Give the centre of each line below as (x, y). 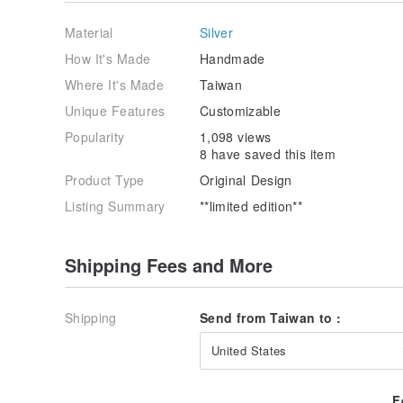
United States (249, 350)
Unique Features (115, 110)
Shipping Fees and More (169, 264)
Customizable (241, 110)
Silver (217, 32)
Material (89, 32)
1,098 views (236, 136)
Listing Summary (115, 206)
